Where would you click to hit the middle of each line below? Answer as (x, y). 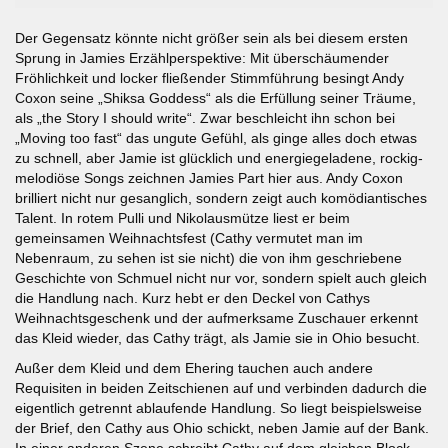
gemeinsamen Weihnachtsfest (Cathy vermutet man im (189, 237)
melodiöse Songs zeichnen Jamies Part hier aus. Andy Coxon (209, 177)
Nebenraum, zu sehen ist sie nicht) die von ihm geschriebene (208, 257)
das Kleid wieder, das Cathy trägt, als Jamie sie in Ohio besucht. (217, 337)
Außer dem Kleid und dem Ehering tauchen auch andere (194, 367)
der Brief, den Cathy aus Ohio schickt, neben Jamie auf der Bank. (222, 427)
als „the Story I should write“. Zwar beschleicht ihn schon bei (205, 117)
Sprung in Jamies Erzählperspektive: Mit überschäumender (202, 57)
